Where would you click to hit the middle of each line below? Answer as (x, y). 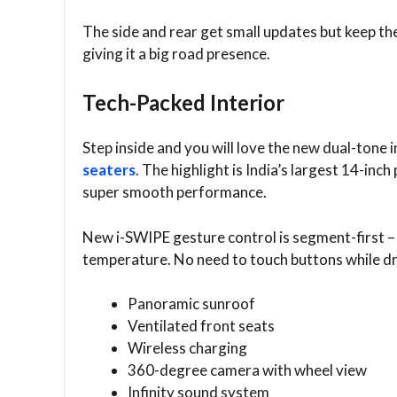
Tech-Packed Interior (183, 103)
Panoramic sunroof (191, 304)
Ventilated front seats (201, 326)
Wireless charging (187, 348)
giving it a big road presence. (176, 53)
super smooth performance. (175, 192)
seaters (109, 170)
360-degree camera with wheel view (247, 370)
